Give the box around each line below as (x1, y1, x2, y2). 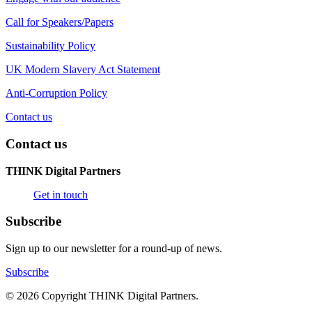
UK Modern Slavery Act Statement (6, 63, 160, 76)
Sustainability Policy (6, 40, 95, 52)
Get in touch (33, 188, 88, 201)
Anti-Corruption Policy (6, 87, 107, 100)
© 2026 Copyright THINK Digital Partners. (6, 289, 198, 302)
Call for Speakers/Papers (6, 16, 114, 29)
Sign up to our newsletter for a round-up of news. (6, 242, 222, 254)
